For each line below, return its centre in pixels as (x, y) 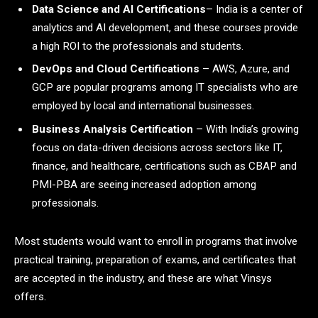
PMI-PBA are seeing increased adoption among (144, 185)
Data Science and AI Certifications (119, 9)
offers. (30, 296)
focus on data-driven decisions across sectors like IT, (157, 148)
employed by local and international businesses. (143, 106)
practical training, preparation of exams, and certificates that (155, 259)
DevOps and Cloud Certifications (116, 69)
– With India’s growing (246, 130)
